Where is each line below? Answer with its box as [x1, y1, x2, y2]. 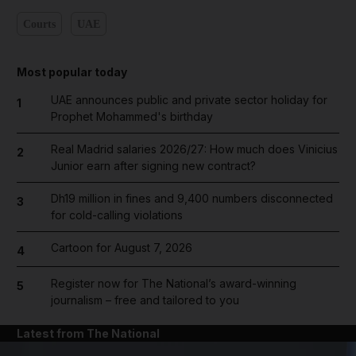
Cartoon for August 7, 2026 [50, 241, 192, 254]
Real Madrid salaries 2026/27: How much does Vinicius [50, 142, 338, 156]
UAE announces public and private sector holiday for [50, 93, 327, 106]
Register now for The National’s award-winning [50, 276, 296, 290]
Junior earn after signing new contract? [50, 159, 256, 172]
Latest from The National [17, 326, 160, 340]
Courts [23, 17, 56, 30]
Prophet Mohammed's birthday [50, 110, 213, 123]
